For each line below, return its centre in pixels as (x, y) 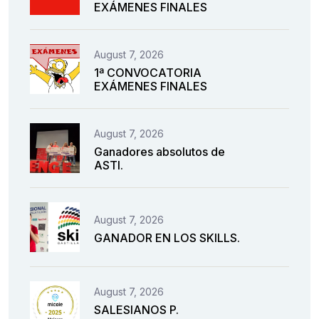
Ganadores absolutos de (159, 152)
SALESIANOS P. (136, 310)
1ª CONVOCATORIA (148, 73)
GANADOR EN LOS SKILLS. (167, 237)
